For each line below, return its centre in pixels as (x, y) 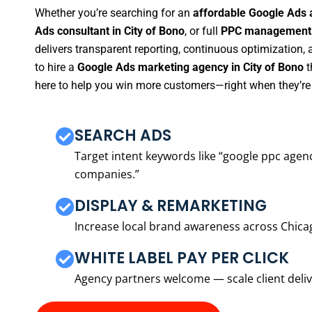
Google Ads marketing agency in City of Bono (190, 68)
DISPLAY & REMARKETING (171, 205)
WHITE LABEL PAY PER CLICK (182, 258)
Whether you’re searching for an (114, 13)
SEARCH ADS (123, 135)
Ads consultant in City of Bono (110, 31)
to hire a (56, 68)
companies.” (107, 174)
